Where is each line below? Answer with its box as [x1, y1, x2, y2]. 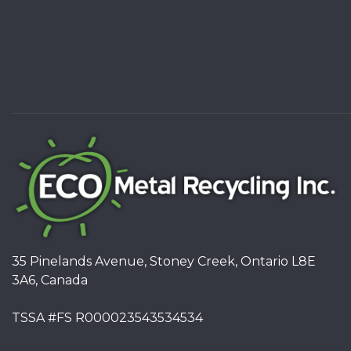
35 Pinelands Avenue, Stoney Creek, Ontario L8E [12, 254, 316, 270]
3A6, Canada [12, 273, 88, 288]
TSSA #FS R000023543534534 [12, 310, 203, 326]
